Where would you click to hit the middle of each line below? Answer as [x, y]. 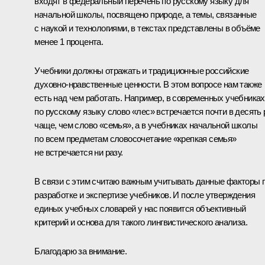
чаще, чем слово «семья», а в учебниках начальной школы [146, 125]
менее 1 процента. [69, 41]
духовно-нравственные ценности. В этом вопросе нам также [148, 84]
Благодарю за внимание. [81, 251]
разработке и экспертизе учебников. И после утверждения [145, 195]
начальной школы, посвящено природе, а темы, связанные [146, 14]
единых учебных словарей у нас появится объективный [140, 208]
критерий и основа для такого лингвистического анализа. [141, 222]
